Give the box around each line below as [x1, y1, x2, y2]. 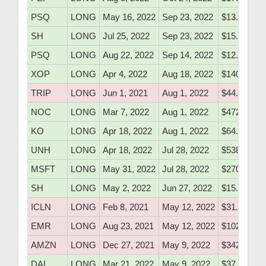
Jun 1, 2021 [103, 88, 148, 99]
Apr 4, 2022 [103, 69, 147, 80]
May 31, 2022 [103, 164, 156, 175]
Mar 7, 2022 [103, 107, 149, 118]
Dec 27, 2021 [103, 240, 154, 251]
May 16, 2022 [103, 12, 156, 23]
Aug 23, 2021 [103, 221, 154, 232]
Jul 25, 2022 [103, 31, 150, 42]
